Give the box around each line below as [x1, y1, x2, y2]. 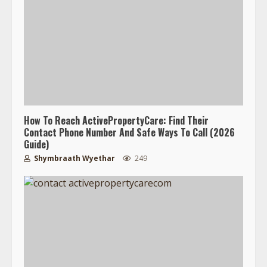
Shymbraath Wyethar [32, 153, 115, 163]
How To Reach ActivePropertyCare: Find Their [24, 113, 209, 128]
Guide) [24, 136, 49, 151]
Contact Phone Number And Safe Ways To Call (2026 [24, 125, 235, 139]
